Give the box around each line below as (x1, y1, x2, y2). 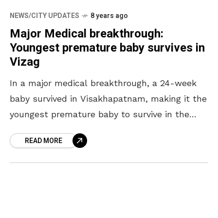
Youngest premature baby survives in (10, 39, 205, 56)
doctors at (10, 140, 54, 150)
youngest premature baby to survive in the (10, 109, 189, 119)
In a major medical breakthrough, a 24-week (10, 77, 197, 88)
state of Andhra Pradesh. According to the (10, 124, 188, 135)
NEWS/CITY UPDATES (10, 10, 79, 21)
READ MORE (25, 135, 62, 146)
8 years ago (91, 10, 128, 21)
